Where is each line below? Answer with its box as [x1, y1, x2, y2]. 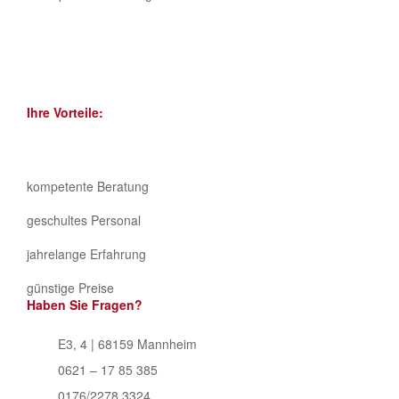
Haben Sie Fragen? [27, 295, 142, 313]
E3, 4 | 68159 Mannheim [58, 334, 197, 353]
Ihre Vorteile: [27, 102, 103, 121]
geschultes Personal [27, 210, 141, 229]
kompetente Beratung [27, 176, 149, 195]
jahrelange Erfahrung [27, 244, 146, 263]
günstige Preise [27, 278, 114, 297]
